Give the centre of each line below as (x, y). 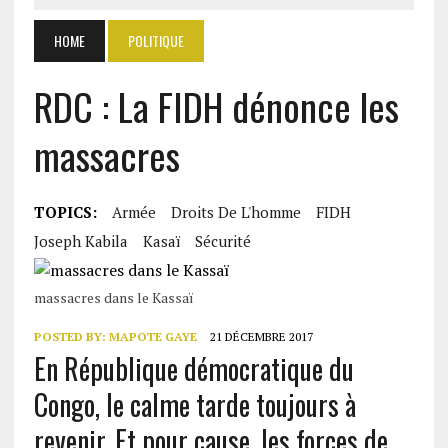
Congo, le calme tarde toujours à (194, 404)
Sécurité (222, 241)
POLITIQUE (155, 40)
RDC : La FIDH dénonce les (216, 106)
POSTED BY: (71, 336)
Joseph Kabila (80, 241)
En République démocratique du (193, 368)
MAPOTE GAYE (152, 336)
